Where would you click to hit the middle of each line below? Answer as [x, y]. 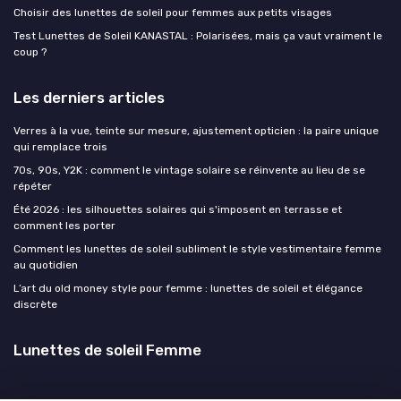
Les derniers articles [89, 97]
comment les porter [64, 225]
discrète [35, 304]
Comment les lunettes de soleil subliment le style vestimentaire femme [197, 248]
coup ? [30, 51]
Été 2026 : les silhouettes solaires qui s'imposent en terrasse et [178, 209]
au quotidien [46, 264]
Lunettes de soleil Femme [107, 350]
